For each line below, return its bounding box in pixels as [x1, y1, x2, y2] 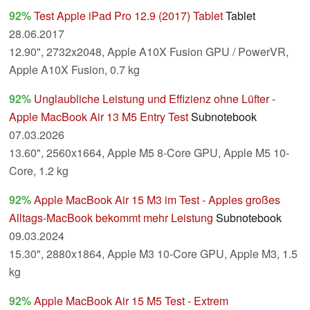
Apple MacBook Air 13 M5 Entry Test [9, 109, 188, 125]
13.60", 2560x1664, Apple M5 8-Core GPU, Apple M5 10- [9, 145, 289, 161]
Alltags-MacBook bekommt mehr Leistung [9, 210, 213, 226]
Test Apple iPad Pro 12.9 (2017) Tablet [34, 8, 223, 24]
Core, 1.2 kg [9, 163, 69, 179]
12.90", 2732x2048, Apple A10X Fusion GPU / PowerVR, [9, 44, 289, 60]
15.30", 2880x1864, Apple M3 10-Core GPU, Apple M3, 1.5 [9, 246, 298, 262]
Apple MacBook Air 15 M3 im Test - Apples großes [34, 192, 280, 208]
